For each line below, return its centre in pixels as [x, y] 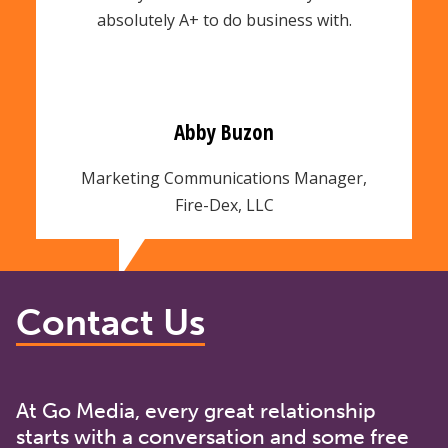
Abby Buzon [224, 131]
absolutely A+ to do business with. [224, 19]
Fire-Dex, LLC [224, 204]
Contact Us [110, 322]
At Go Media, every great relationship [196, 410]
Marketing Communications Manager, [224, 177]
